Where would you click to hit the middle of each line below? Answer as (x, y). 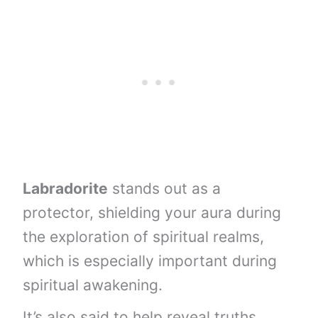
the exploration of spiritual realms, (144, 237)
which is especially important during (150, 261)
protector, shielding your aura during (152, 213)
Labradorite (66, 189)
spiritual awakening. (93, 285)
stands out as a (165, 189)
